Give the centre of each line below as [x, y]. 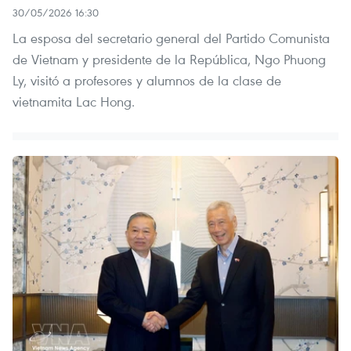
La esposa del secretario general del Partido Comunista [171, 38]
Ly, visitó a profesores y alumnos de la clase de [147, 80]
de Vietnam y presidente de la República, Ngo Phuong [169, 59]
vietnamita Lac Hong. [74, 101]
